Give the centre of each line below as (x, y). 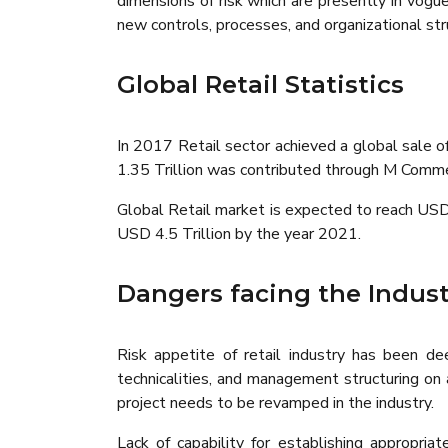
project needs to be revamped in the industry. (275, 403)
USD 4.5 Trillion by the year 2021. (239, 234)
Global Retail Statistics (260, 84)
